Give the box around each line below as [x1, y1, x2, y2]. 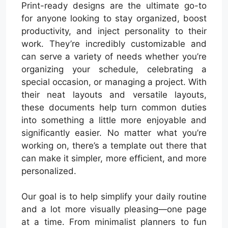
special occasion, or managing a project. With [21, 76, 207, 87]
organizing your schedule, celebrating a [21, 64, 207, 74]
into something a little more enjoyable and [21, 115, 207, 125]
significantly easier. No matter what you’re [21, 127, 207, 138]
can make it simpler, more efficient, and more [21, 153, 207, 163]
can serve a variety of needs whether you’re [21, 51, 207, 62]
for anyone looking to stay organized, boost [21, 13, 207, 23]
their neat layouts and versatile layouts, [21, 89, 207, 100]
